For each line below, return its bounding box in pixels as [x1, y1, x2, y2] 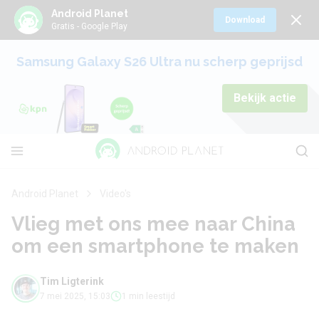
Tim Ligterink [40, 276, 104, 287]
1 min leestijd [122, 291, 175, 301]
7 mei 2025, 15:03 [40, 291, 110, 301]
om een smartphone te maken [11, 234, 299, 257]
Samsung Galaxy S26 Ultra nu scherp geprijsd [16, 54, 303, 69]
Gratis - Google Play [51, 21, 127, 31]
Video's [100, 188, 131, 199]
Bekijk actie [234, 91, 296, 105]
